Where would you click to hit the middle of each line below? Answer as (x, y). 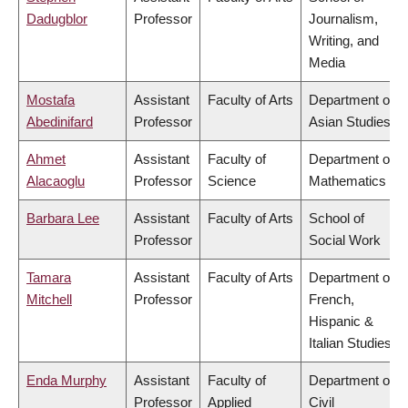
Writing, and (344, 41)
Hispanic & (341, 321)
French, (331, 300)
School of (337, 219)
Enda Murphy (66, 381)
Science (232, 181)
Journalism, (343, 19)
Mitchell (49, 300)
